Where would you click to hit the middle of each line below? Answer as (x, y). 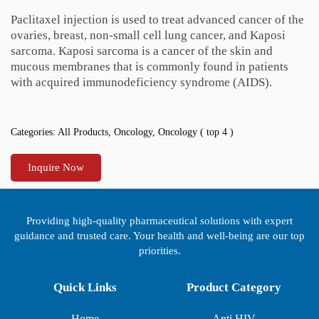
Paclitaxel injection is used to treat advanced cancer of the (157, 20)
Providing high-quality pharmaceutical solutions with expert (159, 221)
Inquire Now (56, 168)
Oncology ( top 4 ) (196, 132)
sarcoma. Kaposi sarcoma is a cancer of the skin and (142, 51)
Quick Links (85, 287)
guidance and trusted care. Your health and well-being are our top (159, 236)
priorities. (159, 251)
